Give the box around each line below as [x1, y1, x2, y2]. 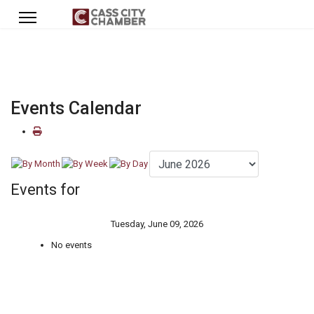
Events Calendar [11, 98, 142, 118]
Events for [11, 181, 80, 198]
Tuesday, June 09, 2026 [111, 219, 203, 229]
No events [51, 240, 92, 250]
